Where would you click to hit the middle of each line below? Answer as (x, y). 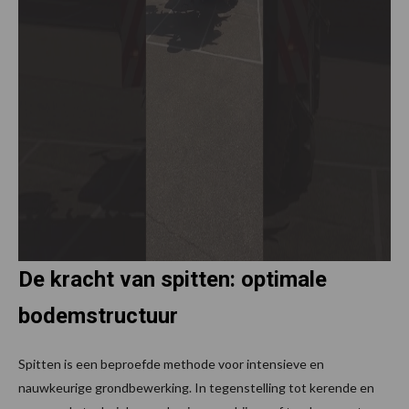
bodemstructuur (98, 316)
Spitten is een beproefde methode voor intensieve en (171, 364)
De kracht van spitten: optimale (173, 280)
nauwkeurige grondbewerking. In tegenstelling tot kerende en (196, 388)
